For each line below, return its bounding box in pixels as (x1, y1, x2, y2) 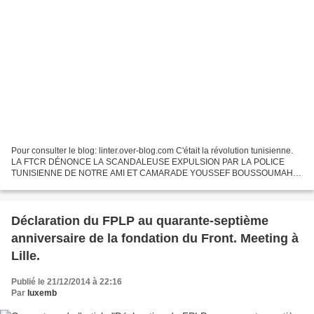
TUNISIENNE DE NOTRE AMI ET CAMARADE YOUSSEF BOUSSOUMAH (11, 168, 293, 178)
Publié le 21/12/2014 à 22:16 (11, 276, 122, 287)
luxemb (27, 287, 57, 298)
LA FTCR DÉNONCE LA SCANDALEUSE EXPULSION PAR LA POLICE (11, 156, 285, 167)
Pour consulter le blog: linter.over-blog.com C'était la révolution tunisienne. (11, 145, 293, 156)
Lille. (11, 248, 40, 263)
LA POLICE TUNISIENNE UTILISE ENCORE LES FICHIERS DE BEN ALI (11, 179, 288, 189)
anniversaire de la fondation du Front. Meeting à (11, 231, 299, 245)
